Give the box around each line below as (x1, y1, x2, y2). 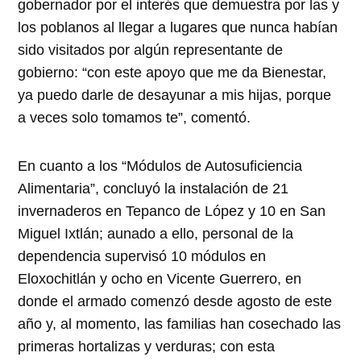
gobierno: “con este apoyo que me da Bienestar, (18, 64, 327, 81)
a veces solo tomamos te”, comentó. (18, 110, 251, 127)
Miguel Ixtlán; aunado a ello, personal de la (18, 226, 294, 243)
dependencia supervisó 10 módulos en (18, 248, 267, 265)
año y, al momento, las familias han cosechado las (18, 316, 342, 333)
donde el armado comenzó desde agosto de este (18, 293, 333, 310)
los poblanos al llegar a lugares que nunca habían (18, 19, 338, 36)
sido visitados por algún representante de (18, 42, 284, 59)
